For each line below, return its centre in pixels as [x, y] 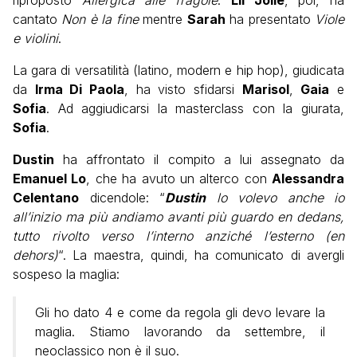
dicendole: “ [122, 198]
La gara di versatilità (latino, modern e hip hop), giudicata [178, 71]
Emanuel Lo [50, 179]
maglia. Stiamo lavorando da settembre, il [180, 332]
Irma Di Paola [80, 90]
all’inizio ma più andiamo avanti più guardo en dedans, [178, 217]
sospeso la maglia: [66, 275]
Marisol [265, 90]
